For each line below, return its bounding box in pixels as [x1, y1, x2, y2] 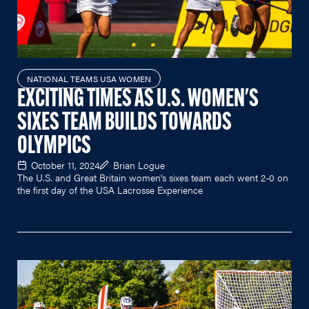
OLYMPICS [17, 134, 91, 159]
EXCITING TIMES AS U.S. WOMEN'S [17, 87, 259, 112]
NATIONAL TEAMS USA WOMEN [27, 72, 151, 85]
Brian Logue [113, 157, 165, 172]
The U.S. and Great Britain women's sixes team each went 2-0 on [17, 170, 288, 184]
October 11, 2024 [31, 157, 99, 172]
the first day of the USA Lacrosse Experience [17, 182, 203, 197]
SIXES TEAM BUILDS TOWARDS [17, 110, 232, 136]
